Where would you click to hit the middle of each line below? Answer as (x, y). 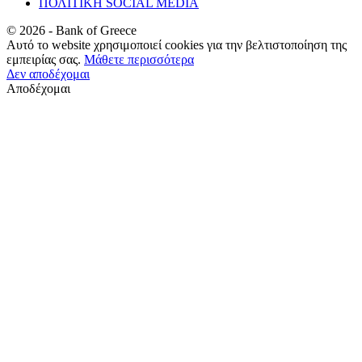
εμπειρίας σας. (45, 59)
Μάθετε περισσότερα (139, 59)
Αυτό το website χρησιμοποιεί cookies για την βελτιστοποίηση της (177, 44)
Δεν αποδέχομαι (48, 74)
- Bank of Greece (91, 30)
